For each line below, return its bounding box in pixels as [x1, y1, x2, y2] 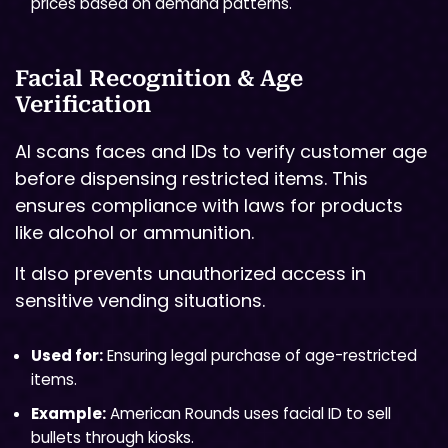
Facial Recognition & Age [15, 65, 303, 91]
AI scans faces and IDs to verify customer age [15, 138, 427, 164]
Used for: [31, 344, 103, 366]
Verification [15, 91, 151, 117]
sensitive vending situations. [15, 288, 265, 314]
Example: [31, 402, 106, 424]
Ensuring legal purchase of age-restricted [103, 344, 417, 366]
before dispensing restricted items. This [15, 165, 368, 191]
